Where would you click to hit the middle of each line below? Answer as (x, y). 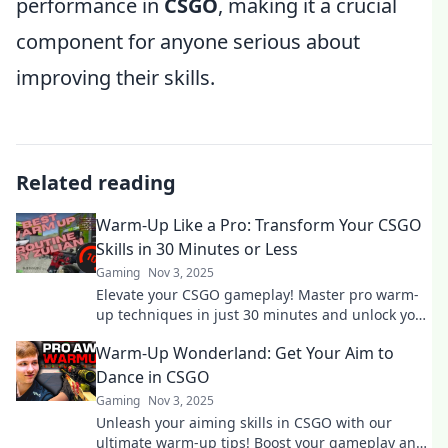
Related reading (96, 182)
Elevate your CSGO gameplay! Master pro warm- (257, 294)
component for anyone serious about (188, 41)
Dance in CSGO (153, 377)
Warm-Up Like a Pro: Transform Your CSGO (259, 225)
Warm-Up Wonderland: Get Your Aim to (245, 353)
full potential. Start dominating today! (222, 334)
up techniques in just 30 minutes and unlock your (263, 314)
